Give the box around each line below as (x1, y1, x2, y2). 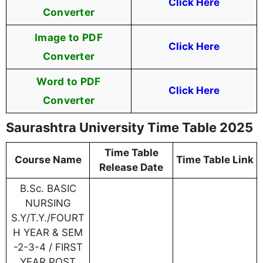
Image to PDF (35, 31, 103, 44)
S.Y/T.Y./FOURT (11, 212, 85, 224)
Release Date (99, 161, 163, 174)
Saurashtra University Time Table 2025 (6, 120, 253, 136)
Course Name (14, 154, 82, 166)
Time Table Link (176, 154, 254, 166)
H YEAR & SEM (13, 227, 83, 239)
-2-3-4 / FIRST (13, 241, 83, 254)
